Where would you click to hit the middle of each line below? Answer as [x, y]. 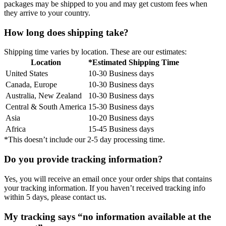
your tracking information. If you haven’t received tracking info [105, 188]
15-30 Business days [121, 107]
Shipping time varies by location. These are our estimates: [95, 52]
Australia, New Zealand [44, 96]
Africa [16, 129]
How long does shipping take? [66, 32]
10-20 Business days [121, 118]
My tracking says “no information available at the [107, 216]
